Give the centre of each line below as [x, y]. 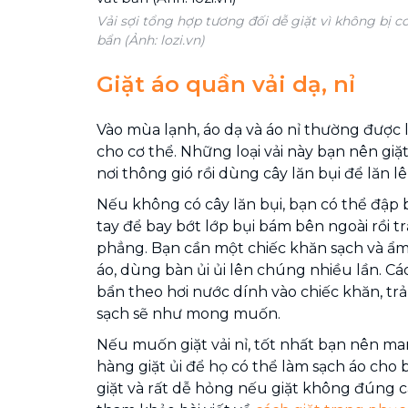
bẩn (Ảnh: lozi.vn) [151, 40]
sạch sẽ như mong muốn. [189, 314]
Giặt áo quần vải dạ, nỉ [226, 84]
